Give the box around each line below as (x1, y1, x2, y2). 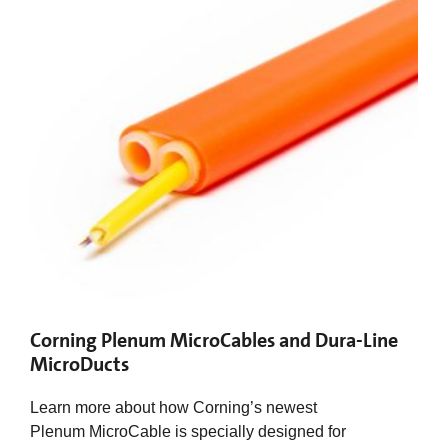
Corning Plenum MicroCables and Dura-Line (30, 326, 398, 353)
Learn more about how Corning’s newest (30, 398, 317, 416)
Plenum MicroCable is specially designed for (30, 422, 346, 440)
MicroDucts (30, 350, 129, 377)
